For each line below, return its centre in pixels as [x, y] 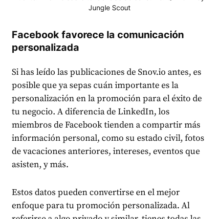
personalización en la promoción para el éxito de [107, 99]
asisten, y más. [40, 165]
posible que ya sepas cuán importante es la [95, 86]
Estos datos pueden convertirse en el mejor [96, 193]
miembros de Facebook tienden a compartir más [106, 125]
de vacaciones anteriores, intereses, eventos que [106, 152]
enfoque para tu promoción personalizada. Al [101, 206]
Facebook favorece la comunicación [98, 35]
